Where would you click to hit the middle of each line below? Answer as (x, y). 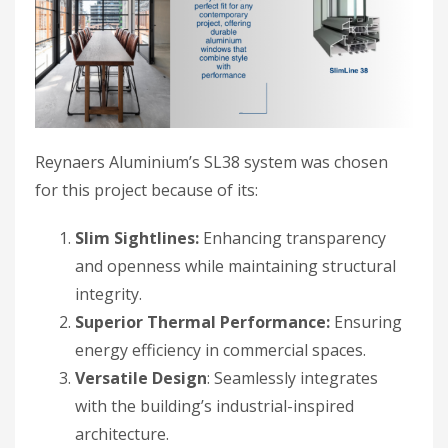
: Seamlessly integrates (292, 378)
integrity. (108, 294)
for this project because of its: (146, 190)
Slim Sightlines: (137, 238)
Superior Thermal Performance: (202, 322)
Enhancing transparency (292, 238)
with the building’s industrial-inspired (214, 406)
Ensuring (366, 322)
